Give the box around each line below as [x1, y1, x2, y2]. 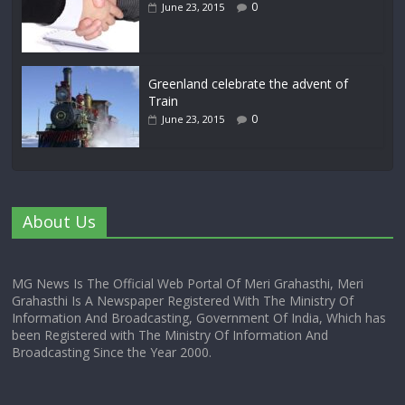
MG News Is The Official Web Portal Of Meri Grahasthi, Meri [12, 275, 364, 293]
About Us [23, 211, 97, 233]
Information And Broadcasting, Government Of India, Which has [12, 309, 387, 327]
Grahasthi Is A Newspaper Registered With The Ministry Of [12, 292, 354, 310]
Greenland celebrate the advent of [148, 75, 349, 93]
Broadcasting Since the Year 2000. [12, 344, 212, 362]
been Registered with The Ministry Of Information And [12, 326, 329, 344]
